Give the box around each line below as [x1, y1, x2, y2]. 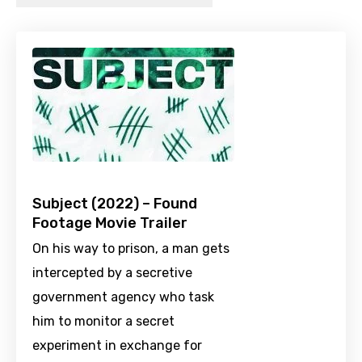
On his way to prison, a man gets [32, 241, 229, 257]
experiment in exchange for [32, 338, 202, 354]
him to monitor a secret [32, 314, 175, 330]
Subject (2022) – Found [32, 195, 197, 213]
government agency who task [32, 289, 214, 305]
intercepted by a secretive [32, 265, 192, 281]
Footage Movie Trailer [32, 214, 187, 233]
